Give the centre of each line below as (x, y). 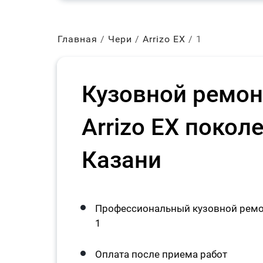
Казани (122, 160)
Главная (77, 39)
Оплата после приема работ (161, 254)
